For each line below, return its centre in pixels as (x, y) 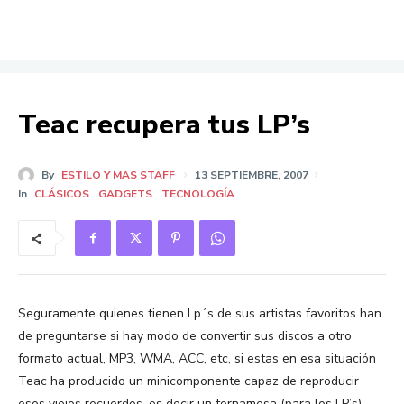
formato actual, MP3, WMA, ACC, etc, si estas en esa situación (197, 359)
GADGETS (125, 194)
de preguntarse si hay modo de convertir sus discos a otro (185, 336)
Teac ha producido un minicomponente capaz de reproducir (188, 381)
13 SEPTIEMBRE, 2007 (252, 175)
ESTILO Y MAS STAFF (118, 175)
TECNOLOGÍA (198, 194)
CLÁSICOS (62, 194)
